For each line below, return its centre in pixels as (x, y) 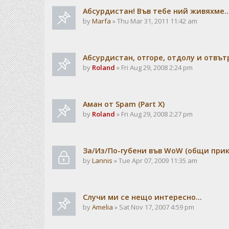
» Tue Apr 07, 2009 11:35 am (155, 161)
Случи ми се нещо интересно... (142, 197)
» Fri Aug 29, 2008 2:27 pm (154, 114)
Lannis (102, 161)
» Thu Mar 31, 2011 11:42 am (154, 21)
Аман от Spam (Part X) (124, 104)
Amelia (102, 207)
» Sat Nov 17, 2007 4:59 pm (154, 207)
